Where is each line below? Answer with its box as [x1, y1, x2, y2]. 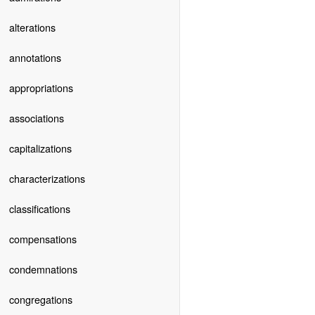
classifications [8, 200, 70, 216]
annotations [8, 49, 61, 65]
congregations [8, 291, 72, 307]
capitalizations [8, 140, 72, 155]
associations [8, 110, 64, 125]
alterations [8, 19, 56, 34]
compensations [8, 231, 77, 246]
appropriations [8, 79, 73, 95]
